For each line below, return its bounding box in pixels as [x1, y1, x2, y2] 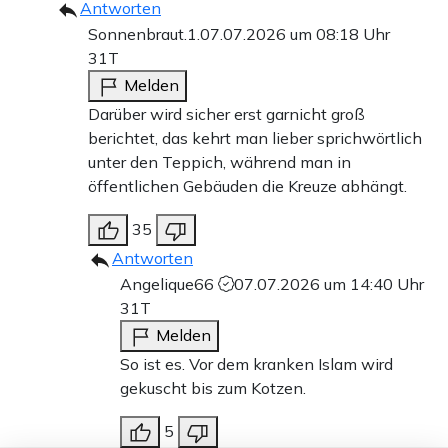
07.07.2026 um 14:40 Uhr [234, 273, 424, 294]
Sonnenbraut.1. [88, 23, 200, 44]
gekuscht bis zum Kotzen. [120, 377, 306, 398]
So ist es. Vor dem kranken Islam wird [120, 353, 393, 374]
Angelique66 [120, 273, 218, 294]
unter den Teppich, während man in [88, 151, 351, 172]
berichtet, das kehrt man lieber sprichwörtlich [88, 127, 422, 148]
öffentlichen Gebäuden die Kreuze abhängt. [88, 175, 407, 196]
